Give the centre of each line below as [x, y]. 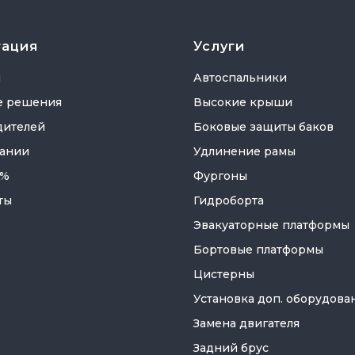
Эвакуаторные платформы [271, 225]
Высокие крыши [243, 102]
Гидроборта [229, 200]
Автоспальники [240, 78]
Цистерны [224, 274]
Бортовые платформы [258, 250]
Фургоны [220, 176]
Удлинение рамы [244, 151]
